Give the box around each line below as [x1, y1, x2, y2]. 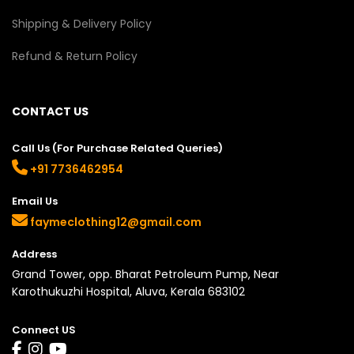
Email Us [12, 193, 58, 209]
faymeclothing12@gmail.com [28, 213, 201, 230]
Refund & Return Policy [12, 49, 137, 65]
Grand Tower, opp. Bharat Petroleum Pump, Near [12, 265, 279, 282]
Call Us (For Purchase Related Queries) [12, 140, 223, 156]
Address [12, 246, 57, 262]
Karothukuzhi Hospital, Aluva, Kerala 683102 [12, 283, 245, 299]
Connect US [12, 322, 76, 337]
